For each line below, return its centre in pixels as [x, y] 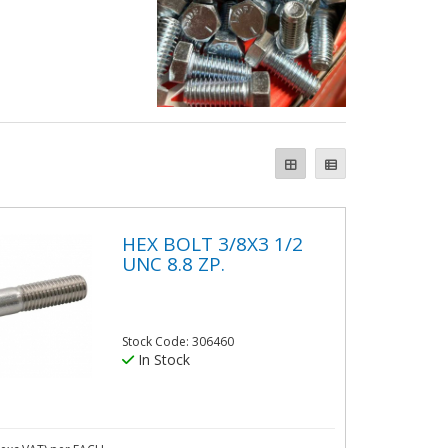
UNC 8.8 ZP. [173, 263]
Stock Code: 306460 [177, 342]
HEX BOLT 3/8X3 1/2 [212, 243]
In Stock [161, 360]
